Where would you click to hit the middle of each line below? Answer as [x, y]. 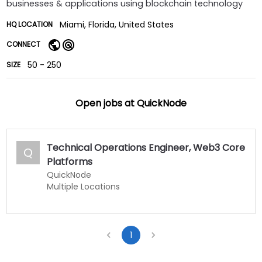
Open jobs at [106, 103]
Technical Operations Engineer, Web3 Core [146, 147]
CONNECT [24, 44]
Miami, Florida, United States [117, 25]
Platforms [70, 161]
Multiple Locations [84, 186]
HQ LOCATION [30, 24]
